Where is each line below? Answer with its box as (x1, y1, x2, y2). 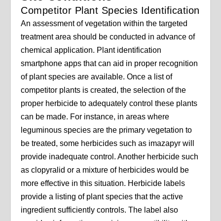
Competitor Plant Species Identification (21, 4, 200, 16)
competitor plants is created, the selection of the (21, 85, 186, 94)
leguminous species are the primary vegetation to (21, 125, 192, 134)
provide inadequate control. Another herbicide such (21, 152, 199, 161)
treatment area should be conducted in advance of (21, 32, 195, 41)
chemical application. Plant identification (21, 45, 162, 54)
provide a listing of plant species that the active (21, 192, 184, 201)
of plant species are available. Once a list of (21, 72, 173, 81)
